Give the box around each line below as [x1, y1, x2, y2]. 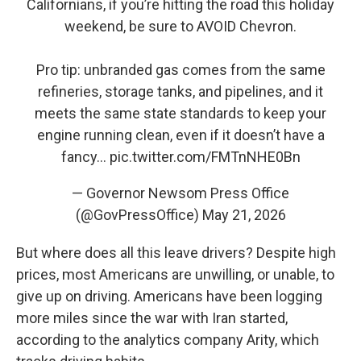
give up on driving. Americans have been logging [16, 288, 322, 305]
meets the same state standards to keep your [35, 105, 326, 122]
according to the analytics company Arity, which [16, 331, 319, 349]
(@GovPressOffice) [75, 206, 202, 224]
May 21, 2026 [201, 206, 286, 224]
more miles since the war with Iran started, [16, 309, 288, 327]
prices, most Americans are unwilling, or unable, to [16, 266, 334, 284]
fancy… [60, 148, 110, 166]
